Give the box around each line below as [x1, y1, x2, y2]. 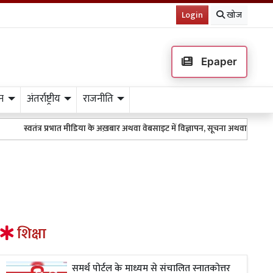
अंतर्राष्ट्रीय [26, 90, 60, 107]
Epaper [198, 55, 237, 68]
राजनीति [82, 90, 113, 107]
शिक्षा [14, 222, 47, 246]
